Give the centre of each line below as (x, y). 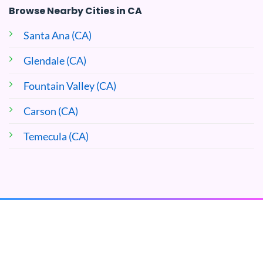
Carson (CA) (51, 111)
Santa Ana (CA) (58, 35)
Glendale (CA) (55, 60)
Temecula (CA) (56, 136)
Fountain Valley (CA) (70, 85)
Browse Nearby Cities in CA (75, 11)
